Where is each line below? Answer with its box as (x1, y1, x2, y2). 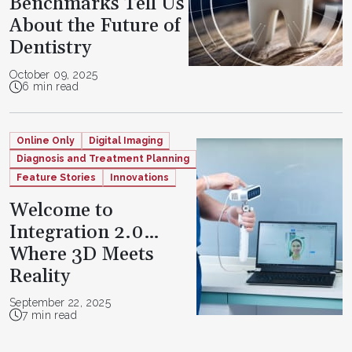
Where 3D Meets (9, 243, 154, 266)
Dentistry (9, 36, 91, 60)
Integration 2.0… (9, 221, 159, 244)
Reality (9, 265, 70, 288)
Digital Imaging (89, 134, 163, 146)
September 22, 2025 (9, 296, 112, 310)
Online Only (16, 134, 75, 146)
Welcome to (9, 199, 113, 222)
